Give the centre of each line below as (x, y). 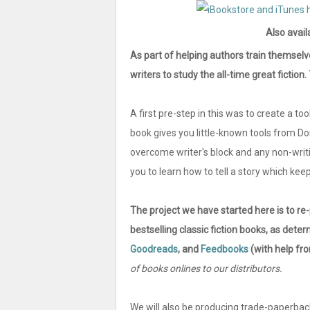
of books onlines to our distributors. (207, 268)
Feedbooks (225, 249)
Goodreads (154, 249)
